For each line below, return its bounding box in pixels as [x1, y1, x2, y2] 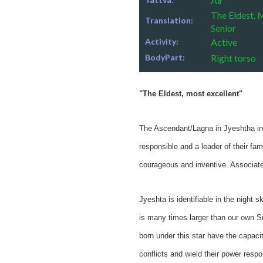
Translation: [144, 15, 193, 26]
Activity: [144, 36, 178, 47]
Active [210, 36, 237, 48]
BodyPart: [144, 52, 185, 63]
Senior [210, 22, 236, 34]
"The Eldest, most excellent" [139, 89, 242, 99]
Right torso [210, 52, 256, 64]
